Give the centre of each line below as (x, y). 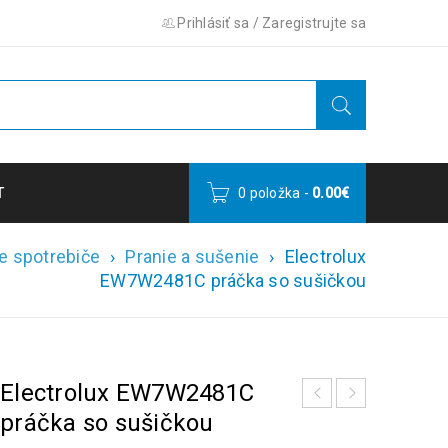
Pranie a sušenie (192, 256)
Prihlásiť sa (213, 23)
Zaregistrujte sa (314, 23)
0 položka (269, 193)
